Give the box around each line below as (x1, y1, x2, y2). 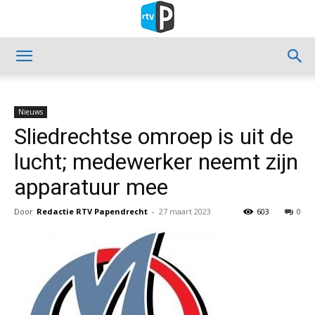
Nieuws (18, 107, 43, 117)
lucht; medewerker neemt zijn (14, 148, 298, 175)
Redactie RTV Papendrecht (37, 206, 148, 217)
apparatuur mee (14, 174, 168, 200)
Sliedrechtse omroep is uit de (14, 123, 293, 150)
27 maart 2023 (159, 206, 211, 217)
